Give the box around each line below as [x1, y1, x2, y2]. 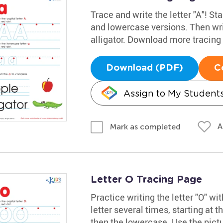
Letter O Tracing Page [90, 174, 202, 185]
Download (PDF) [106, 64, 183, 73]
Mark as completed [110, 121, 181, 131]
